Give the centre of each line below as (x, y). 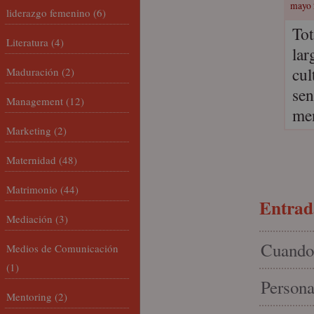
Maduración (33, 71)
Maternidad (31, 160)
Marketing (29, 130)
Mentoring (29, 296)
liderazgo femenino (48, 13)
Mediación (29, 219)
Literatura (27, 42)
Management (35, 101)
